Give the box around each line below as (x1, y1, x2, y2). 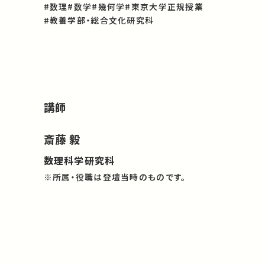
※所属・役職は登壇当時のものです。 (43, 171, 186, 183)
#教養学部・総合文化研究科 (43, 14, 154, 27)
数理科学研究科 (43, 153, 115, 167)
